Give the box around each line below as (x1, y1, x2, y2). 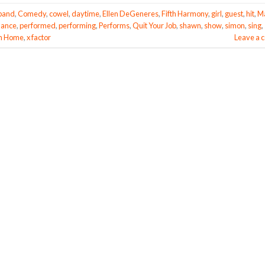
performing (59, 20, 96, 30)
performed (20, 20, 56, 30)
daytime (72, 8, 99, 18)
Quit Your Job (132, 20, 176, 30)
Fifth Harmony (161, 8, 208, 18)
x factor (27, 32, 51, 42)
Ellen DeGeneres (102, 8, 159, 18)
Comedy (18, 8, 46, 18)
